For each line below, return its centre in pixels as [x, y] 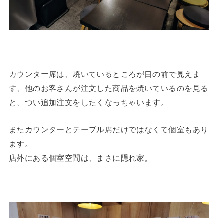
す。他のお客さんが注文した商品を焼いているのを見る [109, 88]
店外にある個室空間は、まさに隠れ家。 [81, 157]
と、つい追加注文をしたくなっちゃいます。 [89, 102]
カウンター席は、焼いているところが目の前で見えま [104, 74]
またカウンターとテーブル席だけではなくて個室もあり [109, 129]
